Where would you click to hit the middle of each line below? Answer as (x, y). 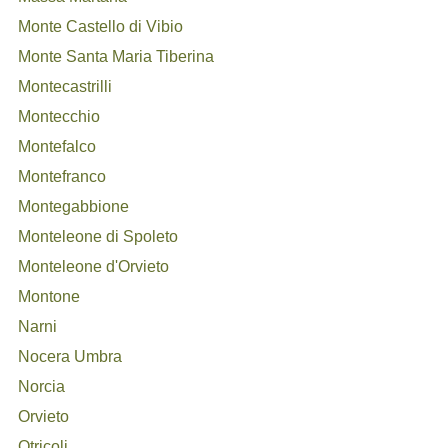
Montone (49, 296)
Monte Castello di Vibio (101, 26)
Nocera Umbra (70, 356)
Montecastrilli (65, 86)
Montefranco (62, 176)
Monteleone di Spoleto (98, 236)
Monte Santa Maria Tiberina (116, 56)
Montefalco (57, 146)
